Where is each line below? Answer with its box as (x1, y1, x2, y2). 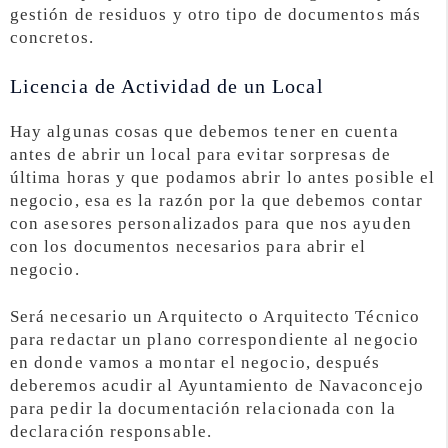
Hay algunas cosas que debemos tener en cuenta (10, 122, 399, 142)
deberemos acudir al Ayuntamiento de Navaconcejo (10, 376, 424, 396)
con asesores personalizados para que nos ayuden (10, 214, 412, 234)
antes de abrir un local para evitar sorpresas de (10, 145, 391, 165)
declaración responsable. (10, 422, 212, 442)
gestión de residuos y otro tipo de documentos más (10, 4, 421, 24)
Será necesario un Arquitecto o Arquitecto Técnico (10, 307, 420, 327)
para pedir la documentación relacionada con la (10, 399, 396, 419)
